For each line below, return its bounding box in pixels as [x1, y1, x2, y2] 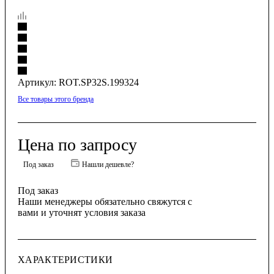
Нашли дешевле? [82, 160, 134, 169]
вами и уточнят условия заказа [18, 207, 146, 218]
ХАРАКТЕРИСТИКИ [18, 254, 113, 265]
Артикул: [18, 77, 56, 88]
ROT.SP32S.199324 [59, 77, 139, 88]
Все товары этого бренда [18, 95, 94, 104]
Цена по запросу [18, 135, 137, 155]
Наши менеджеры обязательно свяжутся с [18, 196, 192, 207]
